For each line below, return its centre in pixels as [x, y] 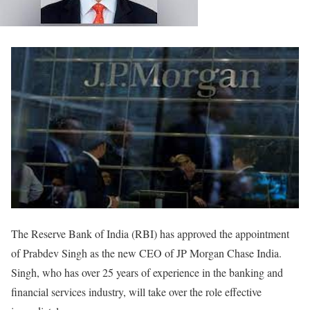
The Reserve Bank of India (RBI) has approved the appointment [150, 233]
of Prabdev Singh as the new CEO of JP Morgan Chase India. [146, 253]
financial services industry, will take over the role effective [136, 291]
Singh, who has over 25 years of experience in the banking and [147, 272]
